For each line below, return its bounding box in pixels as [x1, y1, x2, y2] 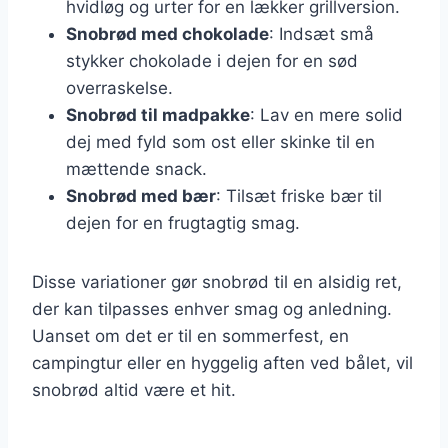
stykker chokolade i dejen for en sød [66, 50, 358, 71]
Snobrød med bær [66, 185, 216, 206]
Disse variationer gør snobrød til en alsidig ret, [32, 271, 402, 292]
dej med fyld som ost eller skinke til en [66, 131, 375, 152]
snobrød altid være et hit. [32, 379, 236, 400]
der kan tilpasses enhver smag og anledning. [32, 298, 392, 319]
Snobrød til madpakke [66, 104, 250, 125]
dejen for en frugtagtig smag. [66, 212, 300, 233]
